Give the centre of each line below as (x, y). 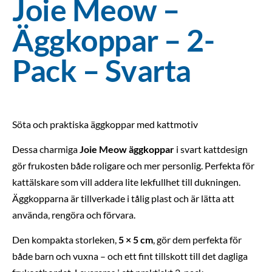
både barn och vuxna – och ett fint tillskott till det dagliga (130, 256)
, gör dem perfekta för (197, 240)
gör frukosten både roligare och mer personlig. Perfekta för (133, 165)
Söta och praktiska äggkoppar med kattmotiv (105, 124)
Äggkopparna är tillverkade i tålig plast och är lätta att (123, 198)
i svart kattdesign (211, 149)
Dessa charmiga (46, 149)
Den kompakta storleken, (65, 240)
